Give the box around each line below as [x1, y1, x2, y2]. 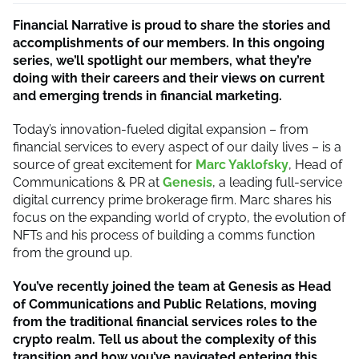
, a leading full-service [212, 174, 342, 190]
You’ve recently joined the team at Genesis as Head [13, 278, 331, 294]
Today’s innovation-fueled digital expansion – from [13, 121, 309, 137]
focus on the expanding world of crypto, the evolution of [13, 209, 345, 225]
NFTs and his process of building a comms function [13, 227, 315, 243]
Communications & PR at [13, 174, 163, 190]
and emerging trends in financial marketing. [13, 87, 282, 103]
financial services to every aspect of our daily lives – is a [13, 139, 341, 155]
